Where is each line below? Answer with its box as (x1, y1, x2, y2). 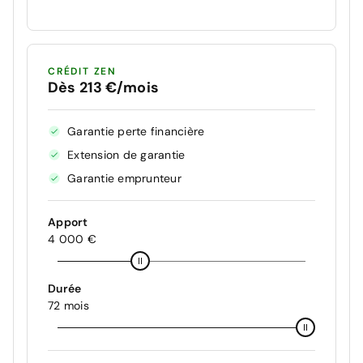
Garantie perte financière (67, 123, 205, 139)
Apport (48, 214, 88, 229)
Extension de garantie (67, 147, 186, 162)
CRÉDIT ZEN (48, 64, 117, 78)
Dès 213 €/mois (48, 77, 159, 97)
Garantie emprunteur (67, 170, 181, 186)
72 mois (48, 297, 89, 313)
